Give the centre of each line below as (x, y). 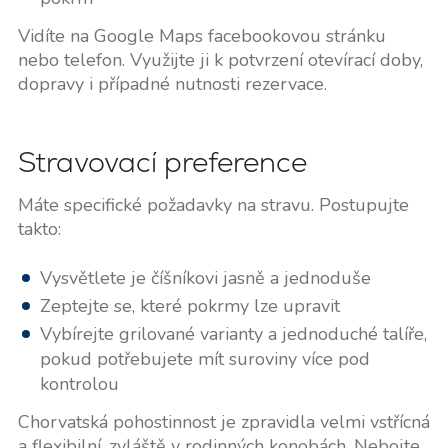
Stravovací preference (162, 161)
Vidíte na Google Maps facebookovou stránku (201, 35)
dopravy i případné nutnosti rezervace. (172, 83)
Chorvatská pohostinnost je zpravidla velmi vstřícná (223, 421)
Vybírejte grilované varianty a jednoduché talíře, (233, 333)
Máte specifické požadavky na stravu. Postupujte (213, 204)
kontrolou (79, 383)
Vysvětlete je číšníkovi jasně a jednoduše (205, 277)
